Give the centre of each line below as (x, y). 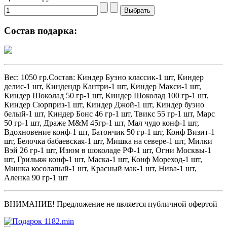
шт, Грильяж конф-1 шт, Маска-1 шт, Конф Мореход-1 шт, (103, 160)
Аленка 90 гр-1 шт (36, 178)
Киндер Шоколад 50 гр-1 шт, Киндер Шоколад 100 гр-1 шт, (106, 96)
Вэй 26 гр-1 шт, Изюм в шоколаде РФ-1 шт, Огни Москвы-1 (108, 150)
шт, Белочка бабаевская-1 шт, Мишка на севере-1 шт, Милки (108, 141)
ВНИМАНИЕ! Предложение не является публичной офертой (111, 204)
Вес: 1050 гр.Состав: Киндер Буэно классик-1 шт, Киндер (104, 78)
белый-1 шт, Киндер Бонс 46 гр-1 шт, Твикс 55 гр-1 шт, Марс (109, 114)
